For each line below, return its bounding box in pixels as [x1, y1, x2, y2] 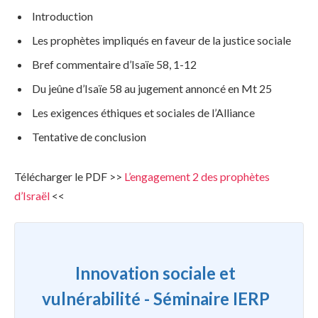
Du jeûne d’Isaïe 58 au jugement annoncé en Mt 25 [32, 81, 272, 95]
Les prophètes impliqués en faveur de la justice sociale [32, 33, 291, 47]
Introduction [32, 9, 93, 23]
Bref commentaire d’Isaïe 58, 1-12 [32, 57, 197, 71]
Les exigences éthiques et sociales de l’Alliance [32, 105, 255, 119]
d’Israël [14, 188, 50, 202]
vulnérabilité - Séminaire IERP [41, 287, 270, 309]
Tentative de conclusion [32, 129, 146, 143]
